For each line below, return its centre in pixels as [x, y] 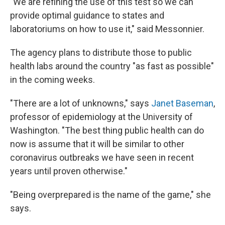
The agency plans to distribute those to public [101, 52]
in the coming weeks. [52, 80]
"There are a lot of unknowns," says [81, 103]
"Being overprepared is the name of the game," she [110, 195]
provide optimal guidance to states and [87, 15]
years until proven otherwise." [69, 171]
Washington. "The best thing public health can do [107, 130]
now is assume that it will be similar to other [97, 144]
